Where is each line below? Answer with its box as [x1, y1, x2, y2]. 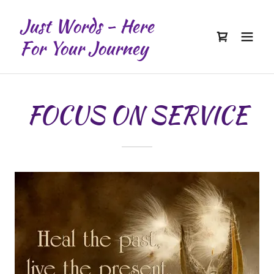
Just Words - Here [20, 12, 154, 39]
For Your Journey [20, 34, 148, 61]
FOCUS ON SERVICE [26, 98, 248, 132]
